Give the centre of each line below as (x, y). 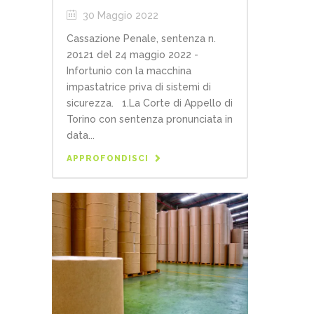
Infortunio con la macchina (129, 71)
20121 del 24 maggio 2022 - (132, 55)
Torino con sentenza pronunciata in (150, 120)
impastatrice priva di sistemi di (139, 87)
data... (81, 136)
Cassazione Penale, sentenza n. (141, 39)
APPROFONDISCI (108, 159)
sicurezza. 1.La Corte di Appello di (150, 103)
